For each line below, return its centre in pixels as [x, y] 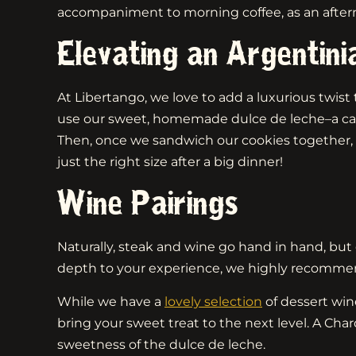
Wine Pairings [148, 204]
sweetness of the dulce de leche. [161, 344]
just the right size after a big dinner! [170, 162]
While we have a [111, 301]
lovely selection [213, 301]
